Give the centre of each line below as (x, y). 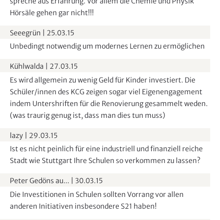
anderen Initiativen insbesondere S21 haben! (83, 206)
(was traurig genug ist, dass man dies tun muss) (87, 115)
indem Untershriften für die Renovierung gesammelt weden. (109, 103)
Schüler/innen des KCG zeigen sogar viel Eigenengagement (106, 92)
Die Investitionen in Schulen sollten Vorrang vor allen (97, 194)
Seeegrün (25, 33)
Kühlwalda (27, 67)
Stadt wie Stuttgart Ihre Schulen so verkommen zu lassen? (105, 161)
